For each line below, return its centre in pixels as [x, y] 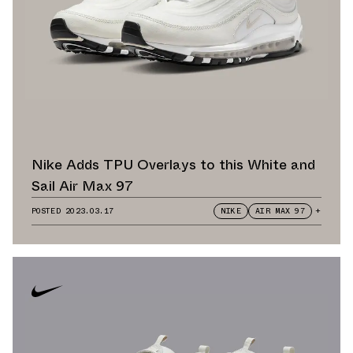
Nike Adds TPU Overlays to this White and [173, 165]
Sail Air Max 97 [82, 186]
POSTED [49, 211]
